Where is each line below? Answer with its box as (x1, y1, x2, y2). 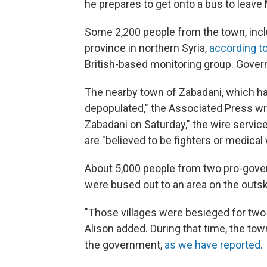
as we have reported (164, 238, 260, 252)
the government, (85, 238, 164, 252)
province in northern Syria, (85, 42, 209, 55)
